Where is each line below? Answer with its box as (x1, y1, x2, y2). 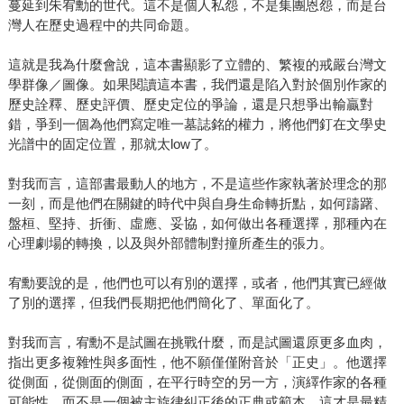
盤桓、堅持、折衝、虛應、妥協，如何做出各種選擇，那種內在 (7, 216, 387, 232)
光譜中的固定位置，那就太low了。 (7, 136, 217, 152)
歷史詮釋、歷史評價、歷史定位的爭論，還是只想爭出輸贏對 (7, 96, 373, 113)
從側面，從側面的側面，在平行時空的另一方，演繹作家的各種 (7, 374, 387, 390)
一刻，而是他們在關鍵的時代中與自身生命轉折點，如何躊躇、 (7, 196, 387, 212)
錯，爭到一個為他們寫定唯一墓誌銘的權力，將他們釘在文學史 (7, 116, 387, 133)
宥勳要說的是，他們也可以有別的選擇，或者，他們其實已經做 (7, 275, 387, 291)
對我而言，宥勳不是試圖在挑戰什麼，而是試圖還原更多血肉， (7, 335, 387, 351)
